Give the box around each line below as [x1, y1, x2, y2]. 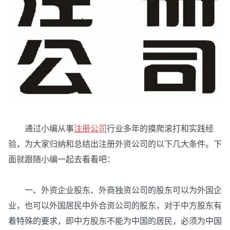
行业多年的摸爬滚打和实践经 [107, 124, 214, 133]
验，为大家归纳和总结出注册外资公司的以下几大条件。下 [8, 140, 222, 149]
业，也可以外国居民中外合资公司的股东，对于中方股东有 [8, 201, 222, 210]
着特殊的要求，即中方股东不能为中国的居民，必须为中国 [8, 217, 222, 226]
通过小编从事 [8, 124, 74, 133]
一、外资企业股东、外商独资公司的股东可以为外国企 [8, 186, 222, 195]
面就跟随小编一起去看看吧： [8, 155, 115, 164]
